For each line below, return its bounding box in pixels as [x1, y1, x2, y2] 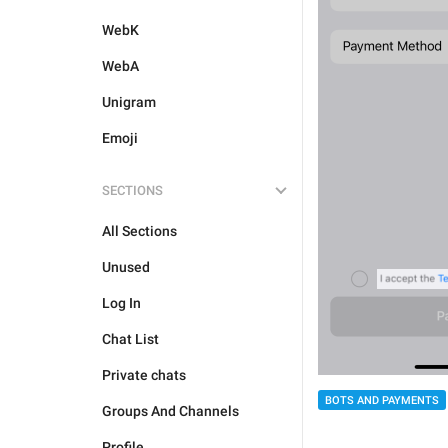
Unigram [102, 94, 156, 110]
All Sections [102, 223, 177, 239]
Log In [102, 295, 141, 311]
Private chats [102, 367, 186, 383]
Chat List [102, 331, 159, 347]
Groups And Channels [102, 403, 239, 419]
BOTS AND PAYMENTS [325, 394, 439, 407]
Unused [102, 259, 150, 275]
